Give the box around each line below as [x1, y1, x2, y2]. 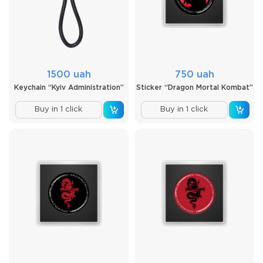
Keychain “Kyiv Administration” [14, 84, 124, 91]
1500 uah [46, 70, 91, 79]
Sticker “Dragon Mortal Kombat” [136, 84, 253, 91]
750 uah [174, 70, 214, 79]
